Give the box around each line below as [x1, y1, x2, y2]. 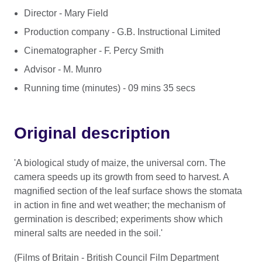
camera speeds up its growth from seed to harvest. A [14, 171, 229, 182]
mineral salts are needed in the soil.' [14, 227, 163, 238]
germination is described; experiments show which [14, 213, 223, 224]
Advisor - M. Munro [23, 64, 102, 74]
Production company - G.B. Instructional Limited [23, 26, 220, 37]
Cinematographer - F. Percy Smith [23, 45, 164, 56]
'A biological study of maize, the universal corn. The [14, 157, 226, 168]
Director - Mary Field [23, 8, 108, 18]
